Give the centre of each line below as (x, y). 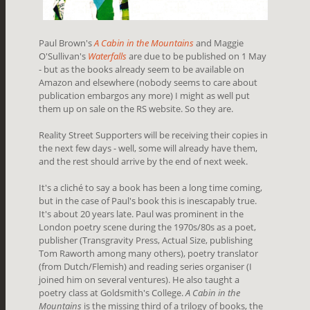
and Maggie (219, 43)
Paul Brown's (67, 43)
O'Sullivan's (64, 56)
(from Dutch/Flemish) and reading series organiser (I (146, 267)
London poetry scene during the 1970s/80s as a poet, (148, 227)
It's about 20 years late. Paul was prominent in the (142, 214)
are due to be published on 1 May (197, 56)
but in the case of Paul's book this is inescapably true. (148, 201)
